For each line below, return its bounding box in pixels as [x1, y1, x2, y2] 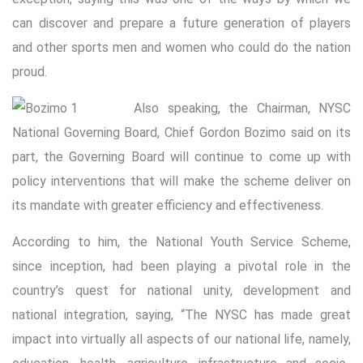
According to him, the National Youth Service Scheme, [12, 233, 351, 250]
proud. [12, 63, 47, 79]
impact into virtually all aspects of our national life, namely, [12, 331, 351, 347]
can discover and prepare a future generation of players [12, 15, 351, 31]
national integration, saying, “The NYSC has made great [12, 306, 351, 322]
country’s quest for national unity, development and [12, 282, 351, 298]
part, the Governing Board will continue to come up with [12, 148, 351, 164]
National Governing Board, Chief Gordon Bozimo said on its [12, 124, 351, 140]
